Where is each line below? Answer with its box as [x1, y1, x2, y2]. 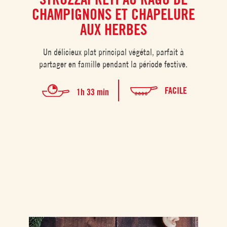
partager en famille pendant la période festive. [39, 58, 188, 69]
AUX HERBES [80, 20, 147, 39]
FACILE [164, 85, 187, 96]
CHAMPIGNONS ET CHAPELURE [31, 5, 195, 23]
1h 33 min [76, 87, 109, 98]
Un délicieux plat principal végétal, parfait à [43, 46, 184, 57]
